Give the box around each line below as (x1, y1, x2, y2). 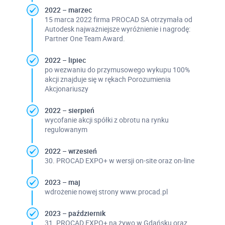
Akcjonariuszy (44, 83, 88, 93)
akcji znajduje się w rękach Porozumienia (44, 74, 171, 84)
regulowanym (44, 124, 87, 134)
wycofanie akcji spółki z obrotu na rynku (44, 115, 169, 125)
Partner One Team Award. (44, 33, 125, 43)
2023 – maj (44, 177, 80, 187)
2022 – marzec (44, 5, 92, 15)
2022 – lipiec (44, 55, 86, 65)
